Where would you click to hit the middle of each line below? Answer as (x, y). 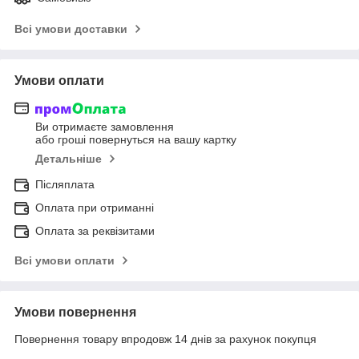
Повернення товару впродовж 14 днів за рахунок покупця (165, 339)
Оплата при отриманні (95, 208)
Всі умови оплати (65, 261)
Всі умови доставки (71, 28)
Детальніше (69, 159)
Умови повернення (75, 313)
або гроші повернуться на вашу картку (136, 140)
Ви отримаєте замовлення (105, 127)
